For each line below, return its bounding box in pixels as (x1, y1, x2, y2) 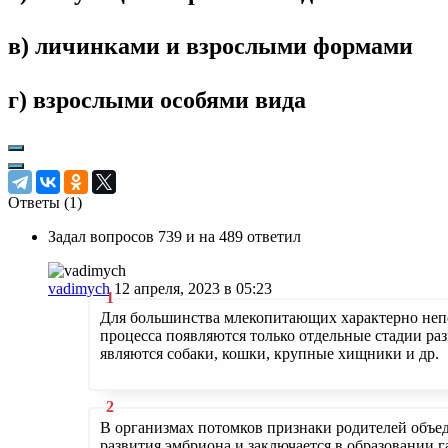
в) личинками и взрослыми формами (8, 32, 413, 59)
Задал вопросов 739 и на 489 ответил (48, 227, 301, 245)
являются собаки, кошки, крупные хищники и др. (99, 345, 439, 363)
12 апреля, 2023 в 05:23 (114, 279, 272, 297)
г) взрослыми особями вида (8, 86, 306, 113)
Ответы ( (8, 193, 69, 211)
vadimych (48, 279, 110, 297)
